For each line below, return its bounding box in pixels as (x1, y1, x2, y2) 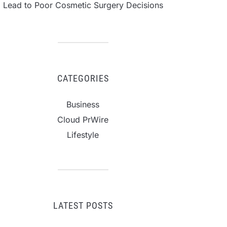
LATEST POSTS (53, 200, 113, 211)
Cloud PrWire (57, 115, 108, 125)
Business (66, 99, 99, 109)
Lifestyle (67, 130, 99, 140)
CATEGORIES (57, 73, 109, 84)
